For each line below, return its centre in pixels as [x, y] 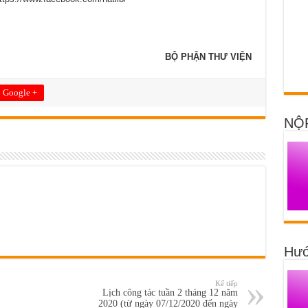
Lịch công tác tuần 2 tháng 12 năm [170, 292]
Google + [20, 92]
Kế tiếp [226, 283]
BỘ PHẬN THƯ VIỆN [208, 56]
